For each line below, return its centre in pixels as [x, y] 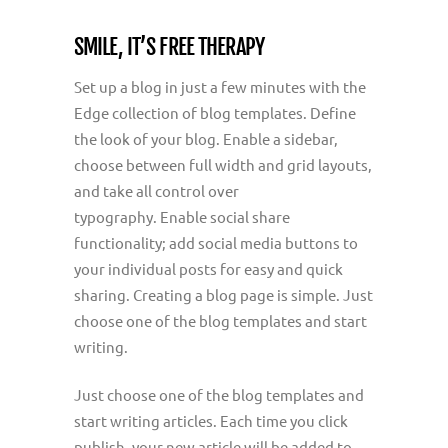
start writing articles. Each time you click [211, 420]
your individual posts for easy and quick [208, 268]
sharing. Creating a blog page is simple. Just [223, 294]
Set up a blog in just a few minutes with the [220, 86]
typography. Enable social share [182, 216]
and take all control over [156, 190]
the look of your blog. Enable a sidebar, [206, 138]
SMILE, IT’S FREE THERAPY [169, 46]
